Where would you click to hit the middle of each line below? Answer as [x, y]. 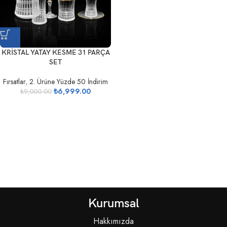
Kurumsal [113, 203]
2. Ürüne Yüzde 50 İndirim [69, 82]
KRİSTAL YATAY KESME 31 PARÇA [55, 52]
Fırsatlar [14, 82]
